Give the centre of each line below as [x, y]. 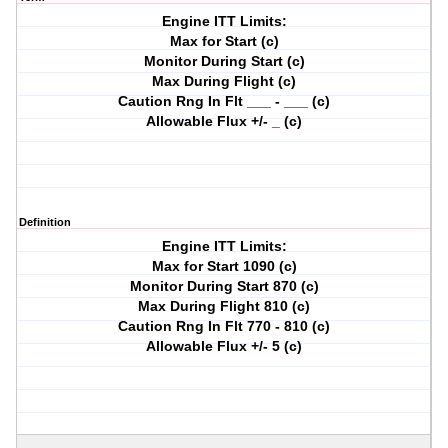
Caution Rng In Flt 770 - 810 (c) [224, 326]
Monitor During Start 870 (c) [224, 286]
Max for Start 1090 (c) [224, 266]
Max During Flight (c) [224, 81]
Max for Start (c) [224, 41]
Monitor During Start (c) [224, 61]
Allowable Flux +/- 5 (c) [224, 346]
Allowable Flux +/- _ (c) [224, 121]
